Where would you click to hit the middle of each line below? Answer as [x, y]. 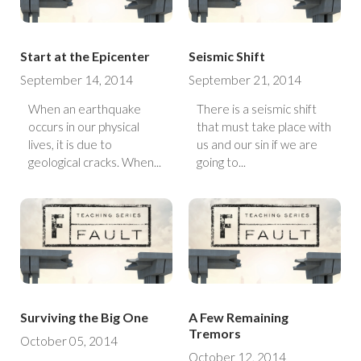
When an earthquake [85, 108]
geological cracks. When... [95, 162]
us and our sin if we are [257, 144]
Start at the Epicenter [85, 56]
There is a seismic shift [257, 108]
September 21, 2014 [245, 79]
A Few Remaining [239, 317]
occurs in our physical [84, 126]
